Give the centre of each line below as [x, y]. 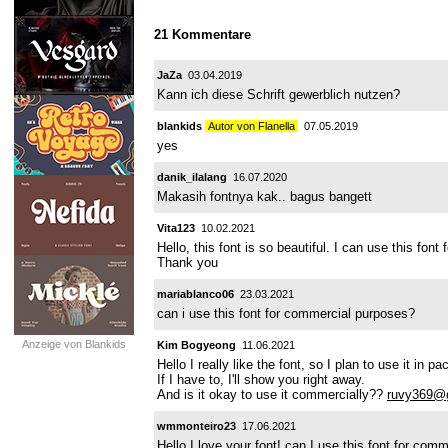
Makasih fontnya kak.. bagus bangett [264, 196]
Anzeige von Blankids [74, 344]
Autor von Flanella [251, 125]
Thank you [187, 262]
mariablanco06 [195, 293]
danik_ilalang [192, 176]
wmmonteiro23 [196, 425]
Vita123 [176, 227]
